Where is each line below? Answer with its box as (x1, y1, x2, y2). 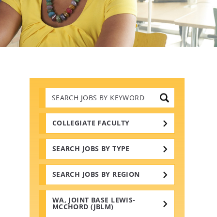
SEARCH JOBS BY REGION (52, 170, 140, 179)
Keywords (45, 109, 81, 121)
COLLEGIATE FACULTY (52, 118, 130, 128)
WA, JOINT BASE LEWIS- (52, 195, 136, 205)
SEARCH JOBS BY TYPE (52, 144, 130, 154)
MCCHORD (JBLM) (52, 202, 114, 212)
